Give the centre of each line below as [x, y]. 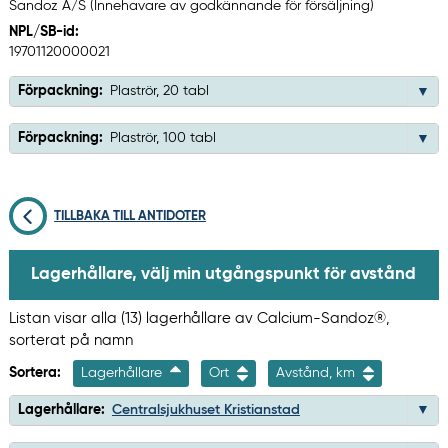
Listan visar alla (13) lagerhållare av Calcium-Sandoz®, [199, 318]
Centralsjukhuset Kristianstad [205, 409]
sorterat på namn [70, 340]
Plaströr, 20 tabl [159, 91]
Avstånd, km [317, 372]
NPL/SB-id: [43, 32]
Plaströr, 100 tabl [162, 138]
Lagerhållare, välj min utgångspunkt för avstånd [223, 274]
